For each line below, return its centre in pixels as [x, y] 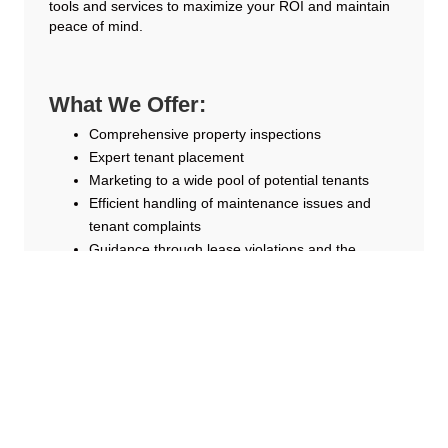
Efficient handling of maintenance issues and [230, 203]
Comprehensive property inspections [205, 134]
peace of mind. [96, 26]
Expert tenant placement [166, 157]
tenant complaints [145, 226]
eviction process [140, 272]
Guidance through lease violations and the [222, 249]
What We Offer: [127, 105]
